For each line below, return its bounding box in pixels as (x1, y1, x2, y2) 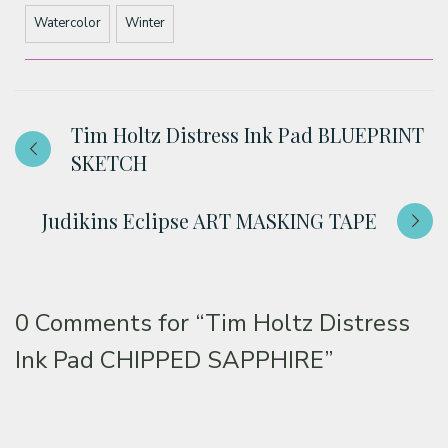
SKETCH (71, 148, 147, 176)
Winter (125, 14, 165, 33)
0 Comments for (15, 306, 195, 339)
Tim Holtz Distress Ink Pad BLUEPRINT (71, 120, 424, 148)
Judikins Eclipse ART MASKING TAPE (42, 206, 377, 234)
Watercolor (34, 14, 101, 33)
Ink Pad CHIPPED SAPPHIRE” (15, 343, 333, 376)
